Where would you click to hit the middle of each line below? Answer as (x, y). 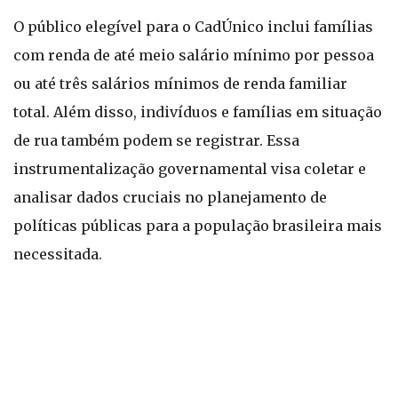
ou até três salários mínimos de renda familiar (180, 84)
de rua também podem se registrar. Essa (156, 140)
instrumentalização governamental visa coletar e (190, 169)
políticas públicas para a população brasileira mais (198, 226)
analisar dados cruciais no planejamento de (170, 197)
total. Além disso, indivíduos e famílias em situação (198, 112)
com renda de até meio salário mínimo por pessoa (194, 55)
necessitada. (58, 254)
